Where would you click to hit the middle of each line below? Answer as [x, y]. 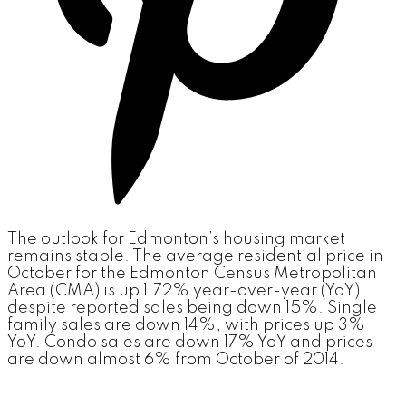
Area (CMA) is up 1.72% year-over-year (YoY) [184, 290]
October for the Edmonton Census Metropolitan [192, 273]
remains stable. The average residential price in [195, 256]
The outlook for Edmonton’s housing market [176, 239]
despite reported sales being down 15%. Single [192, 308]
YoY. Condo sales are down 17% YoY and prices [190, 342]
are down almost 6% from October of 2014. [179, 359]
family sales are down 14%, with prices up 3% [186, 325]
